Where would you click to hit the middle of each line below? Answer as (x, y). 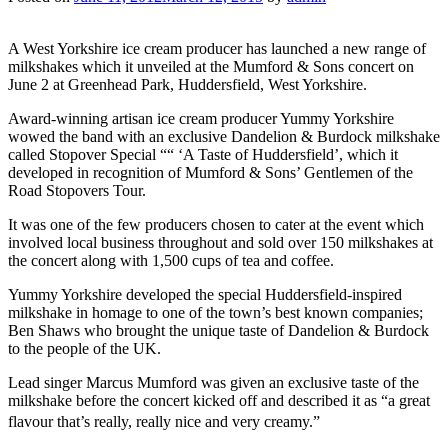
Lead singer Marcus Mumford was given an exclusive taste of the (213, 382)
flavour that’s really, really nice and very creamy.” (164, 421)
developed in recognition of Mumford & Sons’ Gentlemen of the (210, 172)
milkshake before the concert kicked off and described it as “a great (219, 400)
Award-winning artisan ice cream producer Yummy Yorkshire (201, 118)
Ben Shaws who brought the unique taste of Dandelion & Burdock (218, 330)
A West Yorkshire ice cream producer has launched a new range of (217, 48)
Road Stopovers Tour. (77, 190)
